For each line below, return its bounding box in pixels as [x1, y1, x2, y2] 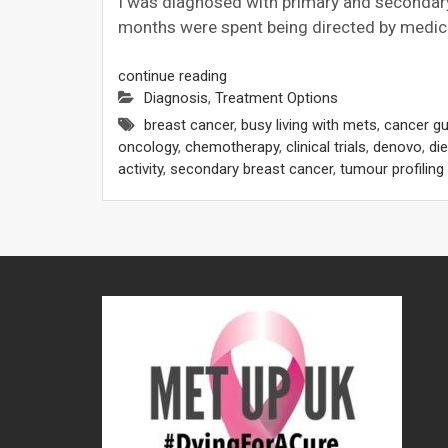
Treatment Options [215, 89, 338, 108]
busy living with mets [241, 116, 377, 135]
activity [118, 160, 163, 179]
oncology [118, 138, 178, 157]
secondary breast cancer [170, 160, 333, 179]
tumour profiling [340, 160, 444, 179]
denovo [373, 138, 422, 157]
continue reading [118, 67, 227, 86]
